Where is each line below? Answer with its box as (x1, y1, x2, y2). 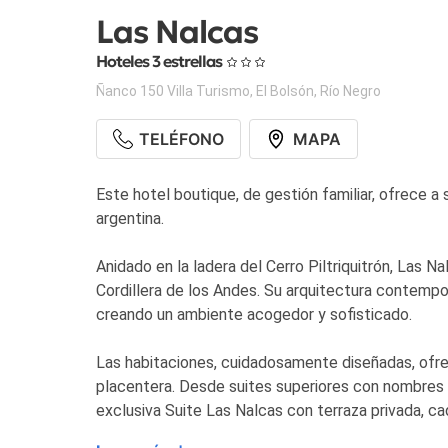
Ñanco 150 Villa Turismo (96, 83, 250, 100)
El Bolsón (256, 83, 314, 100)
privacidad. (96, 425, 170, 445)
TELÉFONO (139, 129, 225, 150)
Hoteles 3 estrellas (96, 51, 225, 72)
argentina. (96, 209, 164, 229)
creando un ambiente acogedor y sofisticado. (96, 305, 412, 325)
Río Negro (320, 83, 381, 100)
